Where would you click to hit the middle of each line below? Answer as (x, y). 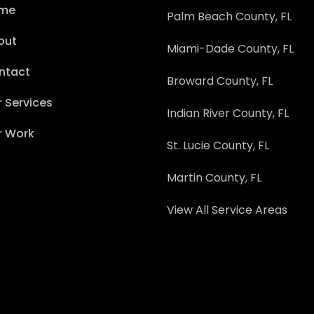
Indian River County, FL (228, 113)
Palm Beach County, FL (230, 16)
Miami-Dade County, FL (231, 49)
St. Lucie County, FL (218, 145)
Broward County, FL (220, 81)
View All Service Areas (227, 210)
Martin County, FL (214, 178)
